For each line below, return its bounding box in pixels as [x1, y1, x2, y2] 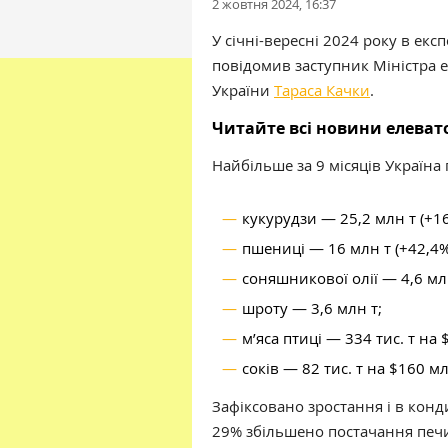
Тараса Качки [274, 80, 370, 100]
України [212, 80, 274, 100]
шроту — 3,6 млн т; [242, 298, 382, 318]
